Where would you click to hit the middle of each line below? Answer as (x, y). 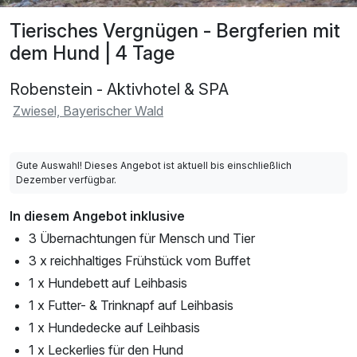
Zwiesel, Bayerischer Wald (88, 110)
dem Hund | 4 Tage (92, 53)
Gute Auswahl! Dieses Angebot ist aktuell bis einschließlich (154, 165)
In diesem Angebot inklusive (97, 216)
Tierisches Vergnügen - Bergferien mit (175, 30)
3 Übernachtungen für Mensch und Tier (142, 238)
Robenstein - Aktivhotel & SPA (119, 89)
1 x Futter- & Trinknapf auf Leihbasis (131, 305)
